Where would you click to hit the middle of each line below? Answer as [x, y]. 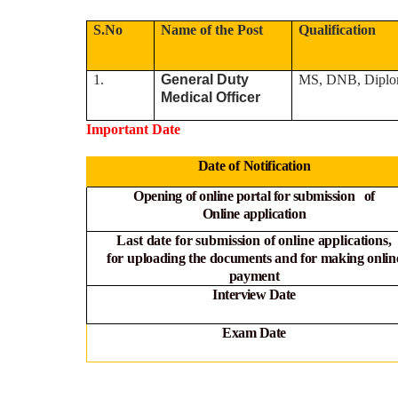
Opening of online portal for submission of [254, 195]
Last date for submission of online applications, [254, 240]
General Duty [205, 79]
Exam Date [254, 332]
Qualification [338, 29]
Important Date [133, 129]
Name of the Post [212, 29]
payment [254, 275]
